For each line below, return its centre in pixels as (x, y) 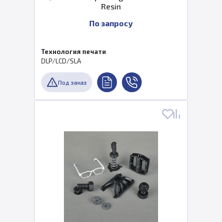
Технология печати (74, 52)
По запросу (111, 23)
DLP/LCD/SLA (61, 61)
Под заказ (72, 82)
